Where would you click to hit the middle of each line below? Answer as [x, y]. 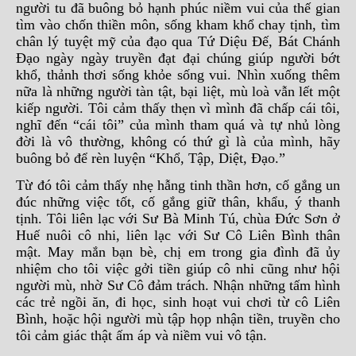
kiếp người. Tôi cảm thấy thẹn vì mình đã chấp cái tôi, [178, 108]
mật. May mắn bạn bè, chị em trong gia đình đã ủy [178, 252]
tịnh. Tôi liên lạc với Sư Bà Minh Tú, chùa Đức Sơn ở [178, 219]
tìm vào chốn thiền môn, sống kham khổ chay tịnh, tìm [178, 25]
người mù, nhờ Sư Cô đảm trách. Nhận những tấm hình [178, 285]
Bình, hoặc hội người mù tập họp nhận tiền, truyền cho [178, 319]
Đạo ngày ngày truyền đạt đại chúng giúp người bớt [178, 58]
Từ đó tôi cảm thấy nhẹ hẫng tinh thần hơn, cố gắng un [178, 185]
